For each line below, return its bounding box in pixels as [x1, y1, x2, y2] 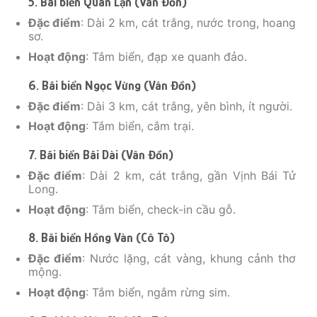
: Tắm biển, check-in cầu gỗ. [86, 202, 236, 217]
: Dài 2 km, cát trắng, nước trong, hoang [81, 16, 296, 30]
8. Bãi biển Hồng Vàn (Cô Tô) [28, 231, 175, 246]
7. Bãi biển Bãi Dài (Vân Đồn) [28, 147, 173, 162]
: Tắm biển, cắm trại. [86, 119, 194, 134]
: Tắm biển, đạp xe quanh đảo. [86, 49, 247, 64]
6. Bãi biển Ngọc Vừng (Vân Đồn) [28, 78, 196, 93]
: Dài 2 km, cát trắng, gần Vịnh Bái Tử [82, 168, 296, 183]
